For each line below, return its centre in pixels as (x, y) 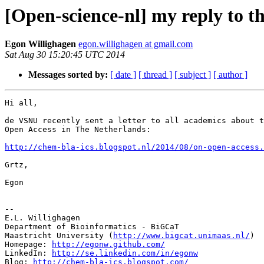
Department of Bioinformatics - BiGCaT (92, 227)
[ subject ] (193, 75)
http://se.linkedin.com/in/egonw (125, 253)
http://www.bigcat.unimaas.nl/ (181, 236)
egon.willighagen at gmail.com (136, 44)
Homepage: (28, 245)
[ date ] (123, 75)
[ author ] (230, 75)
